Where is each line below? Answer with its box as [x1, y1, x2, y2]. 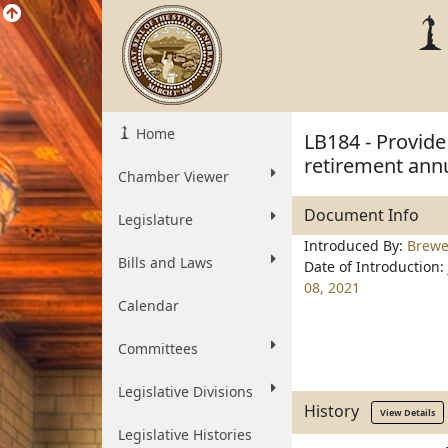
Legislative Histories [118, 425, 252, 444]
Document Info [304, 204, 419, 226]
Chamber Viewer [118, 167, 229, 186]
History [304, 399, 371, 422]
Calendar [118, 296, 179, 315]
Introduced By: [304, 236, 407, 255]
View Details [380, 406, 435, 419]
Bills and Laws [118, 253, 213, 272]
